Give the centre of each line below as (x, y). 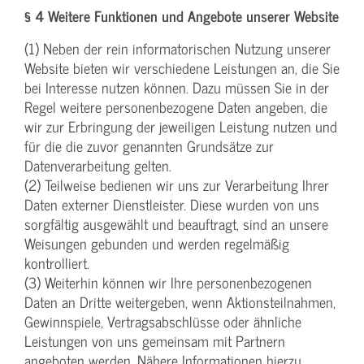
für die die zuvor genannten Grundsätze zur (149, 146)
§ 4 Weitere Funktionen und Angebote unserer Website (182, 16)
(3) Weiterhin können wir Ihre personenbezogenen (168, 283)
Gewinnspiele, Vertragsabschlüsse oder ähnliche (163, 322)
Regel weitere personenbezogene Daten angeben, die (176, 107)
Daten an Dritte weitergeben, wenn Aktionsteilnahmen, (180, 302)
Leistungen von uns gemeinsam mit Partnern (155, 341)
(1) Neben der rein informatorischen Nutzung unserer (178, 49)
